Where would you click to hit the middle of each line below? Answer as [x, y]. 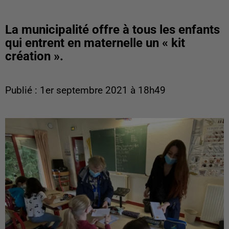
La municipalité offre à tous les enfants [112, 30]
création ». [34, 56]
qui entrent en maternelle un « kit [95, 43]
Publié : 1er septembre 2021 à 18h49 [85, 90]
